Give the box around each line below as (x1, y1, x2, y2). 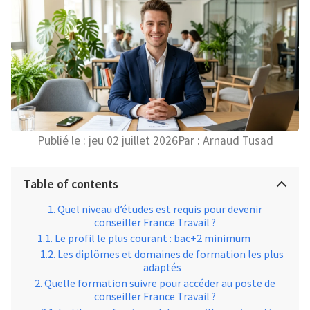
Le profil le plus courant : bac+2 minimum (55, 231, 250, 245)
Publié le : (37, 133, 86, 148)
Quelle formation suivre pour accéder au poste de (44, 276, 275, 290)
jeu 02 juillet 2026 (88, 133, 178, 148)
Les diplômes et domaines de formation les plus (57, 247, 284, 261)
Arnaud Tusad (199, 133, 273, 148)
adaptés (143, 260, 181, 274)
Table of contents (24, 176, 118, 192)
